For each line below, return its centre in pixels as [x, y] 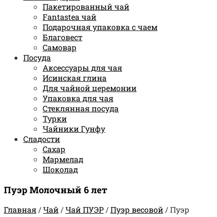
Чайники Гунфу [74, 128]
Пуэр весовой [137, 210]
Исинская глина [75, 77]
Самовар [60, 47]
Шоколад [60, 169]
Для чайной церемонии [90, 88]
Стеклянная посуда [81, 108]
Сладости [42, 139]
